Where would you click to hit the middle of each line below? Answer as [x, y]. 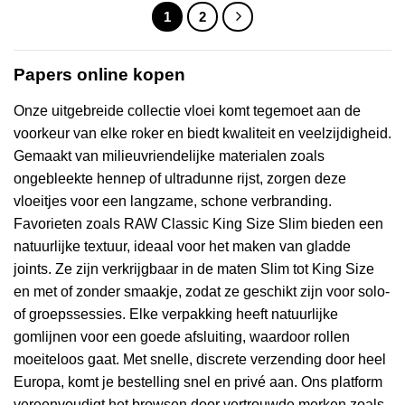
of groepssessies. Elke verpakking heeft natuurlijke [176, 315]
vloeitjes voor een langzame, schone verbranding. [173, 202]
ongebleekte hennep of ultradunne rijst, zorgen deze [180, 179]
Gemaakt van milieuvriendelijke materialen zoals [169, 156]
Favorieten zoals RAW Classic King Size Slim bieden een [198, 224]
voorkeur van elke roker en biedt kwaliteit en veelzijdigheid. [202, 134]
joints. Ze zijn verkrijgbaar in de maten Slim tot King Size [194, 269]
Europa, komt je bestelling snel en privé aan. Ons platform [198, 382]
